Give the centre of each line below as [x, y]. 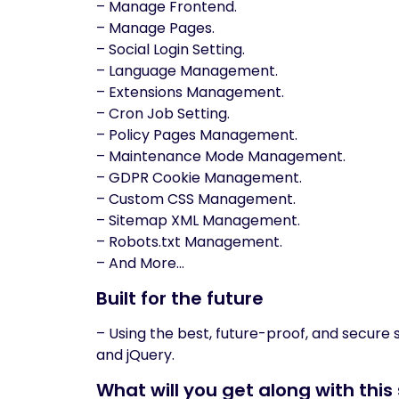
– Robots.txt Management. [189, 242]
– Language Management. [187, 71]
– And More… [140, 263]
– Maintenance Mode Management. [221, 156]
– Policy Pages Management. [197, 135]
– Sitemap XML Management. [198, 220]
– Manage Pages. [155, 28]
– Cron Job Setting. [163, 114]
